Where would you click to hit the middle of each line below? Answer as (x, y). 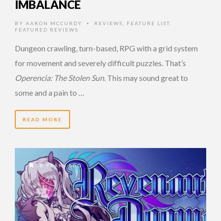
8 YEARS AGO (60, 165)
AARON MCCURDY (54, 23)
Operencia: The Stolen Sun (59, 77)
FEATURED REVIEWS (47, 29)
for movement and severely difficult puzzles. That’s (100, 63)
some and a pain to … (50, 92)
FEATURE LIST (148, 23)
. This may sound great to (146, 77)
